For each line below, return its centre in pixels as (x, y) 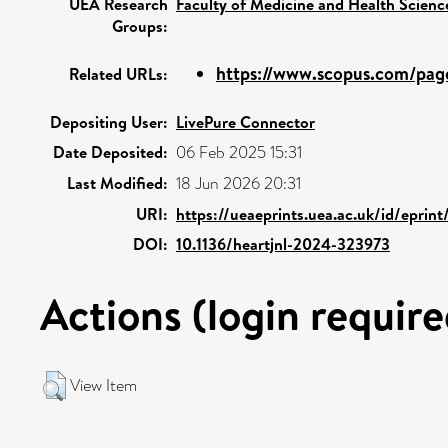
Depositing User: (109, 122)
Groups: (140, 26)
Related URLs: (118, 74)
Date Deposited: (110, 152)
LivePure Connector (245, 122)
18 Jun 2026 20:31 (238, 183)
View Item (103, 385)
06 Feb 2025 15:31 (239, 152)
